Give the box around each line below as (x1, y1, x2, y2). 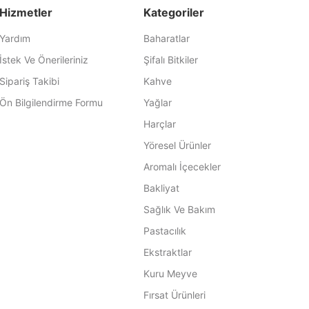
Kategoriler (143, 6, 204, 19)
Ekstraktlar (143, 246, 192, 258)
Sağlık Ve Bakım (143, 203, 215, 215)
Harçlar (143, 118, 176, 130)
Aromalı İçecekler (143, 161, 221, 172)
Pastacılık (143, 225, 186, 237)
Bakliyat (143, 182, 179, 194)
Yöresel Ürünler (143, 139, 211, 151)
